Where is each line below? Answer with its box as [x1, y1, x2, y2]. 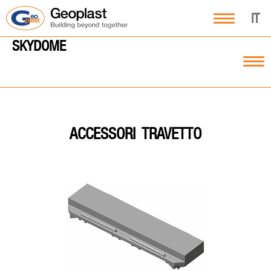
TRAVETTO [142, 125, 201, 143]
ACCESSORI [70, 126, 135, 143]
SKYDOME [12, 38, 66, 54]
